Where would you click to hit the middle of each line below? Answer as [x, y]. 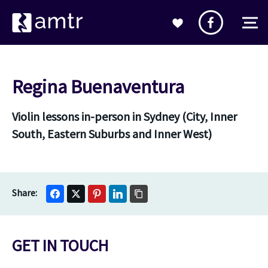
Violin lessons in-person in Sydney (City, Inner [124, 116]
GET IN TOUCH [60, 245]
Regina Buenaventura [98, 87]
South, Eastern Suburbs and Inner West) [112, 134]
